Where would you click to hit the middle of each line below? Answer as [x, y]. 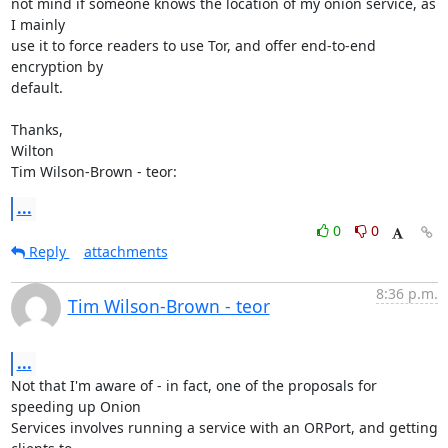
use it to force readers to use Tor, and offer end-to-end [193, 45]
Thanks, [36, 129]
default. [36, 87]
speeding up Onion [75, 406]
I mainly [37, 24]
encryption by [56, 66]
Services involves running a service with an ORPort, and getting [224, 427]
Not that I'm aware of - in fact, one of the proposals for [193, 385]
